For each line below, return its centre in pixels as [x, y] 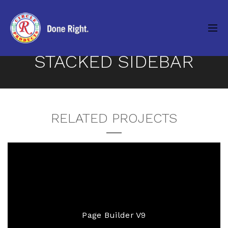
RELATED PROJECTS [114, 118]
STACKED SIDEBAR [114, 62]
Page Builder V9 [114, 215]
